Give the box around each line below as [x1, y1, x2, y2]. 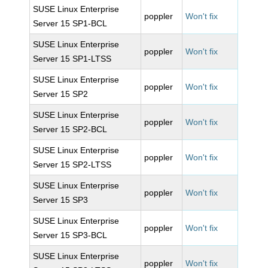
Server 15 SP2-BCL [33, 124, 108, 134]
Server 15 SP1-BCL [33, 19, 108, 28]
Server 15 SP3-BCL [33, 230, 108, 240]
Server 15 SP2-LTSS [33, 160, 112, 169]
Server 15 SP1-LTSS [33, 54, 112, 63]
